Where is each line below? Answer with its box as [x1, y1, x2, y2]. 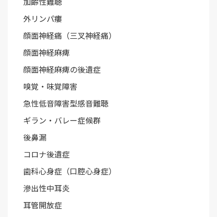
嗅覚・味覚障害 [23, 80, 77, 93]
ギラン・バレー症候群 [23, 114, 101, 126]
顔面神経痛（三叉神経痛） [23, 30, 116, 42]
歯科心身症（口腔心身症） [23, 165, 116, 177]
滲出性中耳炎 [23, 182, 70, 194]
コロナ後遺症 [23, 148, 70, 160]
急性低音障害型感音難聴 [23, 97, 108, 109]
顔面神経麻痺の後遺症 [23, 63, 101, 76]
